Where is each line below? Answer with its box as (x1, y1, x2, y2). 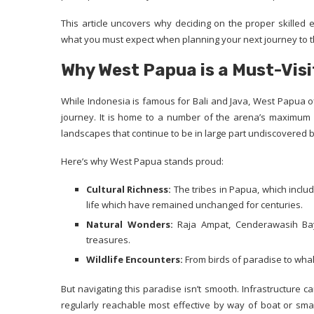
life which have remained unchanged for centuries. (86, 198, 303, 211)
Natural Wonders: (86, 218, 173, 231)
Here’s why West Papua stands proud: (61, 155, 224, 168)
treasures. (86, 233, 130, 246)
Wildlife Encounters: (86, 253, 183, 266)
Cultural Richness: (86, 183, 172, 196)
